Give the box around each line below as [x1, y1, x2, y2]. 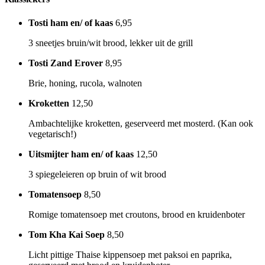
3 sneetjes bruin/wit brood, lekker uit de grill [28, 37, 193, 48]
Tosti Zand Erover [28, 57, 103, 68]
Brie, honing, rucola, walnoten [28, 77, 142, 88]
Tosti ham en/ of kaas [28, 17, 113, 28]
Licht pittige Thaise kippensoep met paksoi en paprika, [28, 249, 232, 260]
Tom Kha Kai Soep [28, 229, 105, 240]
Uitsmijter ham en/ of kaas [28, 148, 134, 159]
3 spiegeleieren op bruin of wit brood [28, 169, 166, 179]
